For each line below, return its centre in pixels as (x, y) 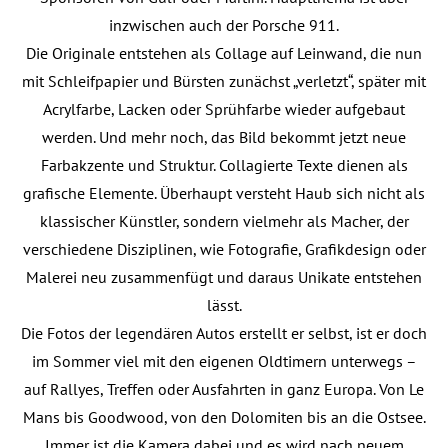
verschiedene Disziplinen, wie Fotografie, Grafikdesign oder (224, 249)
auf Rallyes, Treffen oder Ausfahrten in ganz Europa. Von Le (224, 389)
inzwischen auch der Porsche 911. (224, 25)
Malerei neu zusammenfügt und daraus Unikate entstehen (224, 277)
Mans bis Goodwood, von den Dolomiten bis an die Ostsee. (224, 417)
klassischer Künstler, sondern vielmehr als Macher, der (224, 221)
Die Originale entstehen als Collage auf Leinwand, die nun (224, 53)
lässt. (224, 305)
